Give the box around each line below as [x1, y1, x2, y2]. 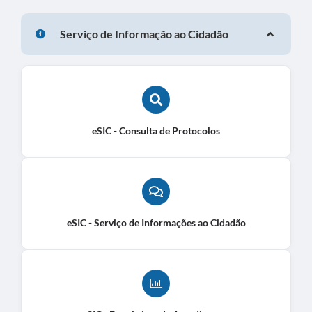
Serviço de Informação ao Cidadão [59, 27, 228, 41]
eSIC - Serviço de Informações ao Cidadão [66, 216, 246, 228]
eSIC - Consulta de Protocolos [92, 124, 220, 136]
